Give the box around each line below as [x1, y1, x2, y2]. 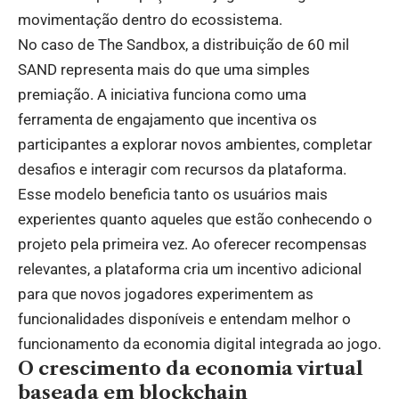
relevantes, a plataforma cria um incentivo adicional [18, 259, 362, 278]
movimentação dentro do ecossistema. [18, 10, 282, 28]
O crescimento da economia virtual [18, 356, 363, 379]
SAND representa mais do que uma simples [18, 60, 310, 78]
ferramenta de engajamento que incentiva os [18, 110, 317, 128]
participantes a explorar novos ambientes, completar [18, 134, 372, 153]
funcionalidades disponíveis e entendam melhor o [18, 309, 351, 328]
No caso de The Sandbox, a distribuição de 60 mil [18, 35, 349, 53]
